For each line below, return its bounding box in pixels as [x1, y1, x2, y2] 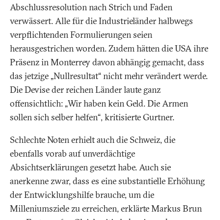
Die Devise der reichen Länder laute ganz [10, 84, 161, 96]
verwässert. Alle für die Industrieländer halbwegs [10, 15, 193, 27]
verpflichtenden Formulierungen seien [10, 29, 152, 41]
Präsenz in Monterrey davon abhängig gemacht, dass [10, 56, 204, 68]
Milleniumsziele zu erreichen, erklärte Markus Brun [10, 203, 202, 215]
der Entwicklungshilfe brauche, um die [10, 189, 154, 201]
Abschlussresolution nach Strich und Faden [10, 1, 172, 13]
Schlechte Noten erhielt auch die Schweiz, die [10, 134, 175, 146]
